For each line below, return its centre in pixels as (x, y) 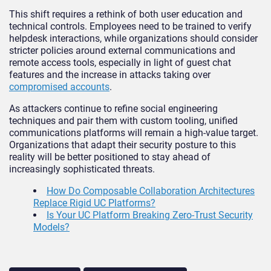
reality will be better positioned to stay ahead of (110, 157)
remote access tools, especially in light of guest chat (120, 62)
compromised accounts (59, 87)
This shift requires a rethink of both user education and (126, 14)
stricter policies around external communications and (122, 50)
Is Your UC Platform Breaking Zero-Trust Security (150, 215)
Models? (51, 227)
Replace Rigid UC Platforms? (94, 203)
